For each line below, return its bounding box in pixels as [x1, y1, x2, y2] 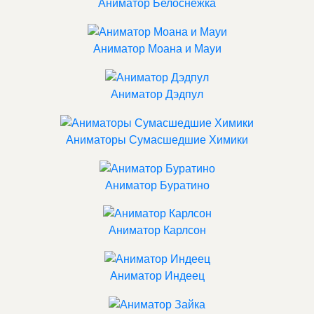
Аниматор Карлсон [108, 224, 206, 237]
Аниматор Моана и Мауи [93, 43, 221, 55]
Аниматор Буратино [104, 179, 210, 191]
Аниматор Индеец [109, 270, 205, 282]
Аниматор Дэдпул [111, 88, 203, 100]
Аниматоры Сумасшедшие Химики [66, 133, 248, 146]
